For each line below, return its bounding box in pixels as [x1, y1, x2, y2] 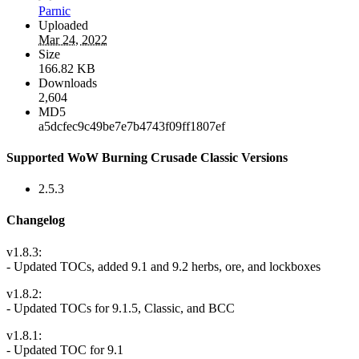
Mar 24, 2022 [38, 32, 107, 46]
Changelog [6, 213, 65, 228]
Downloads [38, 75, 97, 90]
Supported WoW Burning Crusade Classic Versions [6, 150, 288, 164]
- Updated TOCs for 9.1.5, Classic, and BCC [6, 301, 235, 315]
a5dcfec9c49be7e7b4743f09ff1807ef [38, 119, 225, 133]
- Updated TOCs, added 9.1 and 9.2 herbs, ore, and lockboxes [6, 259, 321, 273]
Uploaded [38, 18, 88, 32]
